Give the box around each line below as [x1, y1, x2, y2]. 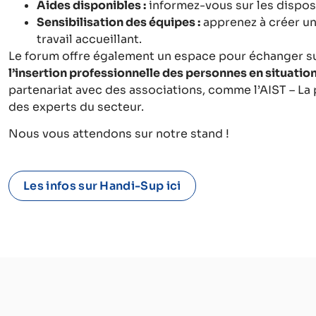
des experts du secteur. [8, 99, 144, 114]
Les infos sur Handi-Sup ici [23, 178, 181, 193]
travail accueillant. [37, 31, 142, 47]
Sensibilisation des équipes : [37, 14, 200, 30]
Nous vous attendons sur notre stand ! [8, 126, 229, 141]
